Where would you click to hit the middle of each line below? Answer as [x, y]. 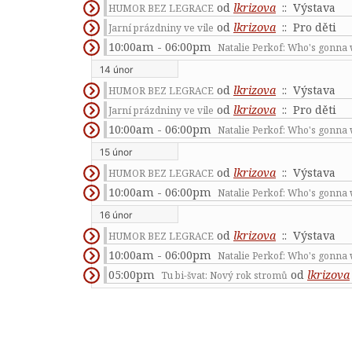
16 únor [116, 215]
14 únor [116, 70]
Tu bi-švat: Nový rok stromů [224, 275]
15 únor [116, 152]
